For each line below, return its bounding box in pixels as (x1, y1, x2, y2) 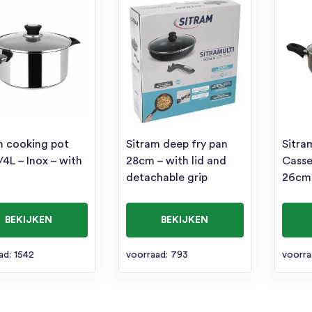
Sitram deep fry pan (125, 138, 228, 150)
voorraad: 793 (125, 249, 188, 260)
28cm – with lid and (125, 155, 226, 166)
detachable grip (125, 171, 208, 183)
